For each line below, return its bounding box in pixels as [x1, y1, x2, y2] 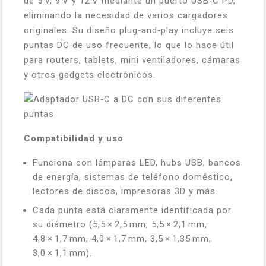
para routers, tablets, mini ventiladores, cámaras [24, 54, 240, 65]
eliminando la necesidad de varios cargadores [24, 9, 228, 21]
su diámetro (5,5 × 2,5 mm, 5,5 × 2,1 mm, [33, 218, 207, 230]
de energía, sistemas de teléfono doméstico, [33, 171, 233, 182]
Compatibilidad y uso [24, 132, 123, 144]
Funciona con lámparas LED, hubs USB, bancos [33, 157, 241, 168]
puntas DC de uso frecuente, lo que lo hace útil [24, 39, 234, 50]
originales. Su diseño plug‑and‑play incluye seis [24, 24, 234, 36]
